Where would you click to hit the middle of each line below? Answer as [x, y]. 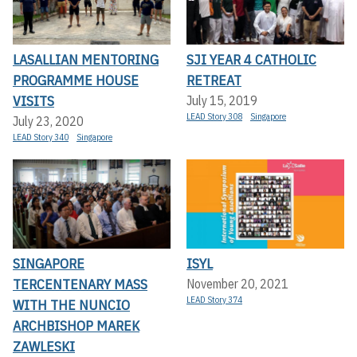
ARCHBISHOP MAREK [76, 325]
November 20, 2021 [237, 283]
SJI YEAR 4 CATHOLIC [251, 60]
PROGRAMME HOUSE [76, 80]
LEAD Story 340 [41, 137]
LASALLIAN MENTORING [86, 60]
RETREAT [214, 80]
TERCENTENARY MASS [80, 284]
